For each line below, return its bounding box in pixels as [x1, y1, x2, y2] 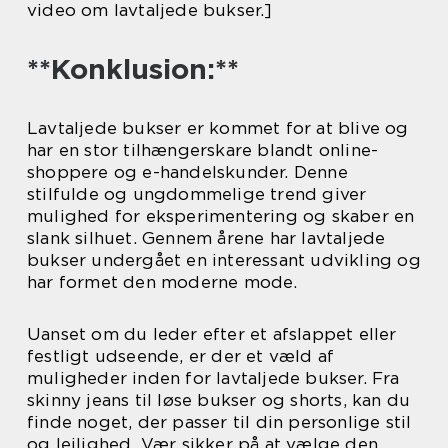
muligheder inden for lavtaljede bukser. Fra [27, 367, 400, 388]
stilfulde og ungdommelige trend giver [27, 183, 367, 204]
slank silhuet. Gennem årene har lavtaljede [27, 227, 386, 248]
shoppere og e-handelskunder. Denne [27, 161, 348, 182]
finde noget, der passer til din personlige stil [27, 411, 412, 432]
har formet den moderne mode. [27, 271, 298, 292]
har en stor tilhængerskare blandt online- [27, 139, 379, 160]
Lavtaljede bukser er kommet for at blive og [27, 117, 409, 138]
